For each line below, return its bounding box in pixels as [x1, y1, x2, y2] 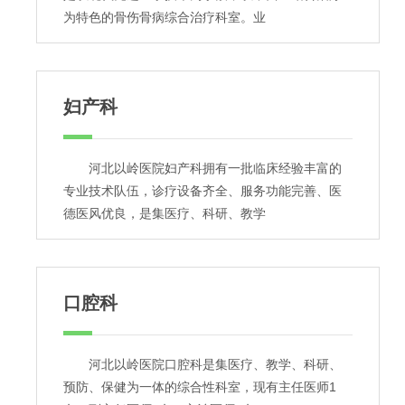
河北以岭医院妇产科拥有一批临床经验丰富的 [63, 161, 342, 175]
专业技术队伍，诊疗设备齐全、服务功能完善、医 [63, 184, 342, 198]
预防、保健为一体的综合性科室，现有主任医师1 [63, 380, 336, 394]
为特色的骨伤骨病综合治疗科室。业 [63, 10, 266, 24]
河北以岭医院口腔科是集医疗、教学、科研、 [63, 357, 342, 372]
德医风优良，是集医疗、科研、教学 [63, 206, 266, 221]
